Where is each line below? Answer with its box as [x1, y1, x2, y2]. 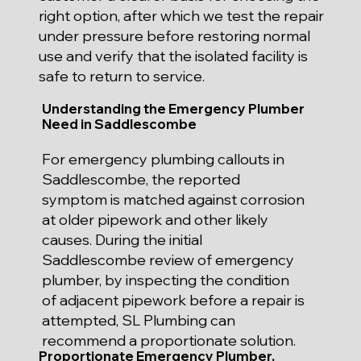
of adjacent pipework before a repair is [41, 291, 305, 310]
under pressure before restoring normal [38, 27, 310, 46]
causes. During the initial [41, 230, 202, 250]
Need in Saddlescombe [42, 114, 197, 132]
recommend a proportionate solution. [41, 331, 296, 351]
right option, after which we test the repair [38, 6, 324, 26]
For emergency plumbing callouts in [41, 150, 284, 169]
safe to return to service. [38, 67, 205, 86]
